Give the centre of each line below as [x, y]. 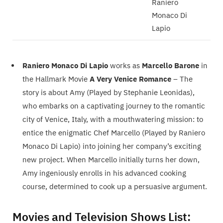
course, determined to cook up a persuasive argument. [115, 186]
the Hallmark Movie [56, 79]
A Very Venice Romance [130, 79]
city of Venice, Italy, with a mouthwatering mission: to [113, 119]
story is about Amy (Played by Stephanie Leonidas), [109, 92]
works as [125, 65]
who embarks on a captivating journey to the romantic [114, 106]
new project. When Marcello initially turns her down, [111, 159]
